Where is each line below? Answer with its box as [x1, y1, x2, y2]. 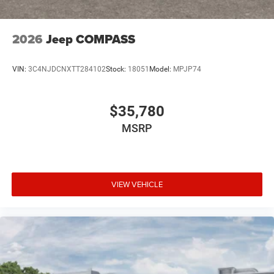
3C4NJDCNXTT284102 [28, 64, 106, 73]
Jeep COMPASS [46, 29, 135, 48]
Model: [149, 64, 173, 73]
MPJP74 [173, 64, 201, 73]
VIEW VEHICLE [111, 178, 163, 190]
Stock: [106, 64, 128, 73]
